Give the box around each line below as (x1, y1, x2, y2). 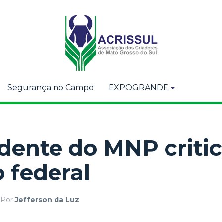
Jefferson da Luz (15, 195, 79, 204)
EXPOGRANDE (109, 83, 168, 92)
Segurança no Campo (7, 83, 94, 92)
